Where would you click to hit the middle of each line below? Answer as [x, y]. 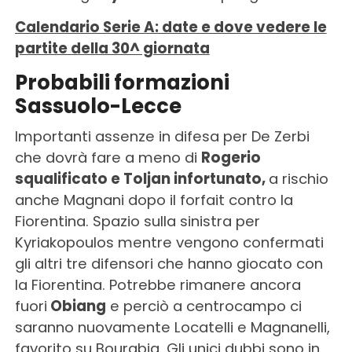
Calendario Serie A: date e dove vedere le [170, 27]
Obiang [76, 306]
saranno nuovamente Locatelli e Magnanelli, [172, 327]
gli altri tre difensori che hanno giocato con [169, 263]
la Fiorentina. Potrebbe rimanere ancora [158, 284]
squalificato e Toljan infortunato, [141, 178]
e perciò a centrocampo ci [203, 306]
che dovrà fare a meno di [108, 157]
